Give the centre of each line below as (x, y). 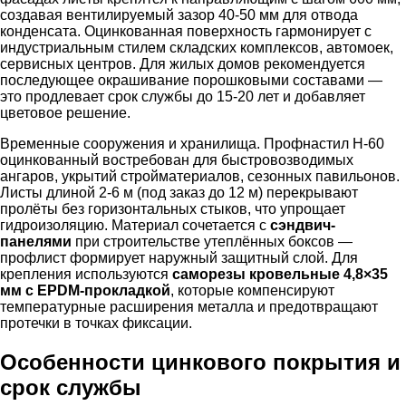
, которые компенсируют (252, 290)
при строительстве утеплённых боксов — (212, 241)
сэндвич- (303, 225)
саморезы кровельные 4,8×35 (280, 274)
